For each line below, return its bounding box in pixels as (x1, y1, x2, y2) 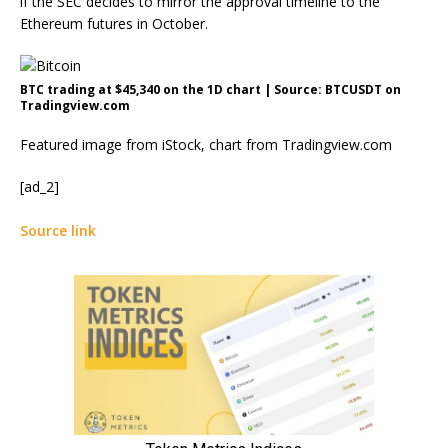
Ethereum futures (20, 13, 133, 33)
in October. (133, 13, 208, 33)
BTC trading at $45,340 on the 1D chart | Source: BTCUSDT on (20, 80, 401, 98)
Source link (20, 220, 96, 240)
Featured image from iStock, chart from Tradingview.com (20, 134, 392, 154)
